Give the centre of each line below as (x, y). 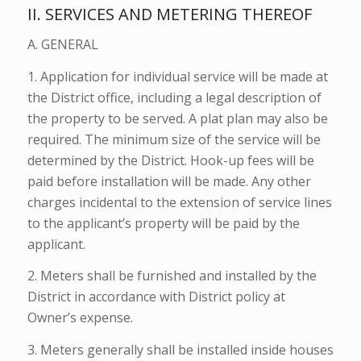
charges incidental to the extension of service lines (179, 202)
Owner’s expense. (80, 318)
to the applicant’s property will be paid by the (163, 223)
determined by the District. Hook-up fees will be (170, 160)
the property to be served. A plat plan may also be (177, 118)
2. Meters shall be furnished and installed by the (172, 276)
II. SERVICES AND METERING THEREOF (169, 14)
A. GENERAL (62, 45)
